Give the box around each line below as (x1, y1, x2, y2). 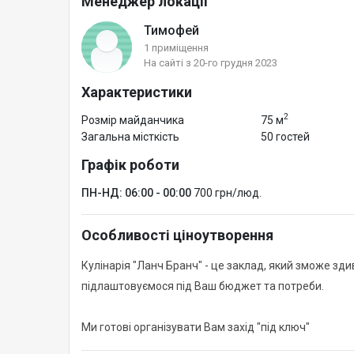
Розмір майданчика (81, 113, 184, 126)
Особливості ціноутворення (81, 226, 273, 243)
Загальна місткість (81, 130, 179, 143)
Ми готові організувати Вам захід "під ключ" (81, 320, 310, 333)
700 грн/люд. (194, 186, 262, 199)
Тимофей (144, 23, 199, 39)
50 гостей (260, 130, 310, 143)
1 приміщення (144, 42, 209, 55)
